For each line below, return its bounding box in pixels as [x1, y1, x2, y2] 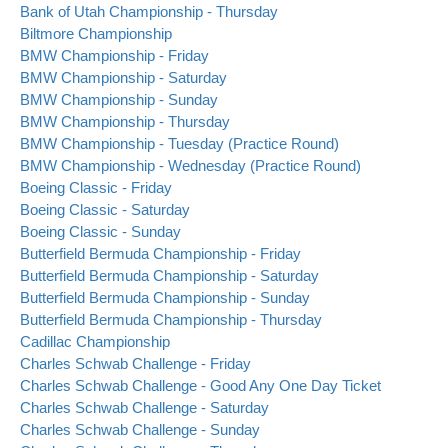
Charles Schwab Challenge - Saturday [20, 399, 269, 417]
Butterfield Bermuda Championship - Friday [20, 245, 301, 263]
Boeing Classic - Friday [20, 179, 172, 197]
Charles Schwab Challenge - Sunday [20, 421, 260, 439]
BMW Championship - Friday [20, 47, 209, 65]
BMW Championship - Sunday [20, 91, 218, 109]
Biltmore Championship [20, 25, 172, 43]
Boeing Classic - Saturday [20, 201, 190, 219]
